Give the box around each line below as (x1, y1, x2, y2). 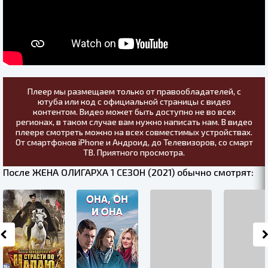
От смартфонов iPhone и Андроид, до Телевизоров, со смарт (15, 137, 253, 148)
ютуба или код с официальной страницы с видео (37, 96, 231, 107)
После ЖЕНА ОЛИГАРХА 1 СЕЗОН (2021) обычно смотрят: (3, 166, 254, 178)
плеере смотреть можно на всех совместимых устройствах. (16, 127, 252, 138)
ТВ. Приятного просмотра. (83, 147, 185, 158)
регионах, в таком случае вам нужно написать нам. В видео (16, 117, 252, 127)
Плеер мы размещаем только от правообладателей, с (27, 86, 241, 97)
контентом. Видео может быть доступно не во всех (32, 106, 236, 117)
